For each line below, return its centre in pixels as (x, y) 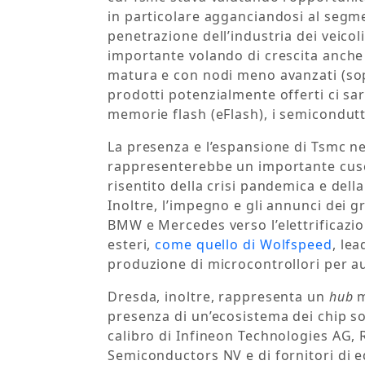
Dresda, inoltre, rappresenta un (218, 297)
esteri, (132, 245)
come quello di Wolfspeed (244, 245)
